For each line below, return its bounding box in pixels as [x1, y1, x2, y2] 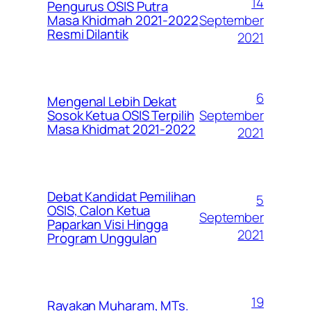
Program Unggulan [47, 229, 157, 248]
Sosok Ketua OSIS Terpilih [47, 106, 194, 125]
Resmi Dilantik [47, 25, 128, 44]
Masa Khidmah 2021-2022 [47, 11, 199, 30]
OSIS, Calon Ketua [47, 201, 151, 220]
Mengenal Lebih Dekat [47, 92, 176, 111]
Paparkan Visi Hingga [47, 215, 168, 234]
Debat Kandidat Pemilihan [47, 187, 196, 206]
